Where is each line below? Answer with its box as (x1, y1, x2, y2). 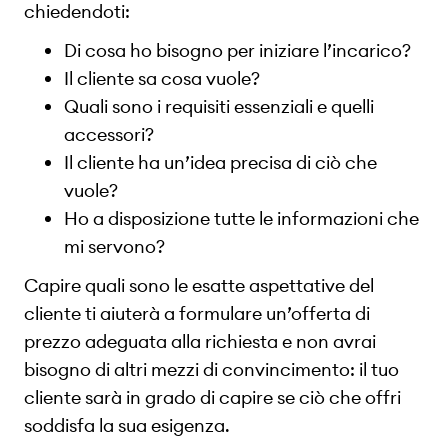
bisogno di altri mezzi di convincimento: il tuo (24, 357, 399, 381)
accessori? (64, 122, 154, 146)
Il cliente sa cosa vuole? (64, 66, 260, 90)
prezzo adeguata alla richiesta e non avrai (24, 329, 376, 353)
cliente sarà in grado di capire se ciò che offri (24, 385, 401, 409)
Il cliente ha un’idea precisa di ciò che (64, 150, 377, 174)
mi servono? (64, 234, 165, 258)
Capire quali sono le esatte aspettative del (24, 273, 374, 297)
